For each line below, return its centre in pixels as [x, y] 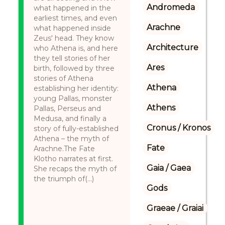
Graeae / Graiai [175, 208]
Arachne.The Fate [65, 149]
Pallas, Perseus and [68, 108]
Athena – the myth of [72, 139]
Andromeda [171, 7]
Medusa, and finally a [70, 119]
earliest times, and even [76, 18]
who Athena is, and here [76, 48]
